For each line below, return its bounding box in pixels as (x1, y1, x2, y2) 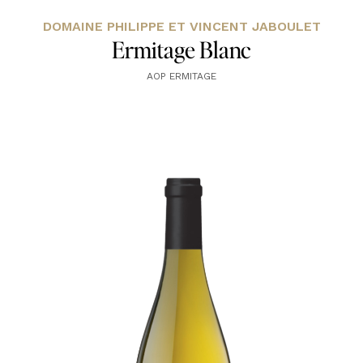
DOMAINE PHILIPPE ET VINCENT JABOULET (42, 19, 321, 35)
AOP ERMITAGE (147, 70, 216, 83)
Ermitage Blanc (112, 35, 251, 65)
